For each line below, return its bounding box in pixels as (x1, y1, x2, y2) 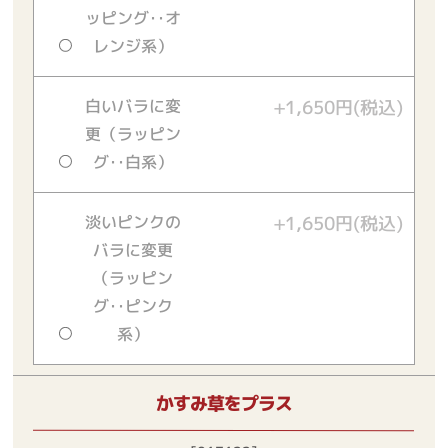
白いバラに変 (85, 94, 182, 117)
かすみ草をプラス (155, 390, 293, 417)
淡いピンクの (85, 210, 182, 233)
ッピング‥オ (85, 6, 182, 29)
